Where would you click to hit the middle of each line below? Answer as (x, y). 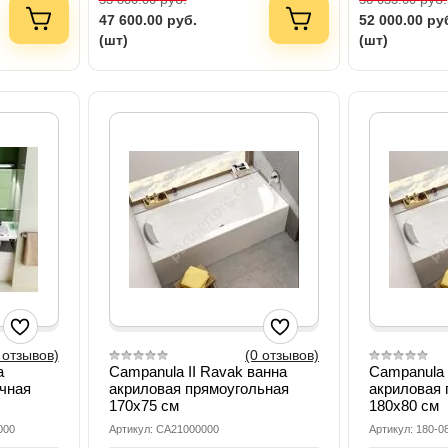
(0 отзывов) (282, 355)
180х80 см (404, 406)
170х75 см (143, 406)
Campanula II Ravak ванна (197, 372)
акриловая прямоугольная (198, 389)
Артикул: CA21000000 (163, 429)
